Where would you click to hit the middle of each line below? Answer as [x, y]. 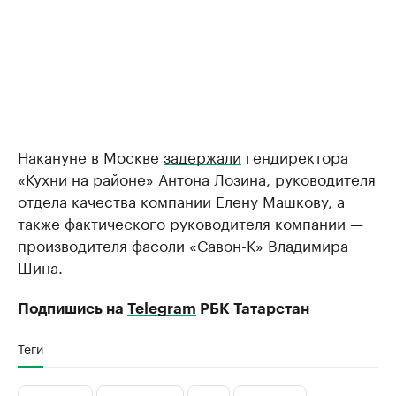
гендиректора [295, 156]
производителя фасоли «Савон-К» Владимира [183, 244]
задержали [202, 156]
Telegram [162, 309]
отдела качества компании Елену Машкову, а [181, 200]
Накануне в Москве [91, 156]
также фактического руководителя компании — [190, 222]
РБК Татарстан [253, 309]
